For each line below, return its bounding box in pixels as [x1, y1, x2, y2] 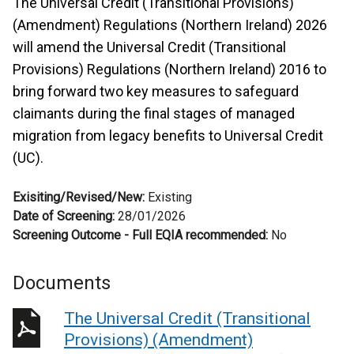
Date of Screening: [13, 209, 115, 224]
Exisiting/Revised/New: [13, 190, 148, 205]
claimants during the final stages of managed [13, 105, 295, 122]
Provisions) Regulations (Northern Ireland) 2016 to [13, 61, 326, 77]
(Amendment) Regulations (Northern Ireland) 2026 [13, 17, 327, 33]
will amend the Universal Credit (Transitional [13, 39, 286, 55]
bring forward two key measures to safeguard [13, 83, 299, 100]
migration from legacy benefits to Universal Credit [13, 127, 323, 144]
